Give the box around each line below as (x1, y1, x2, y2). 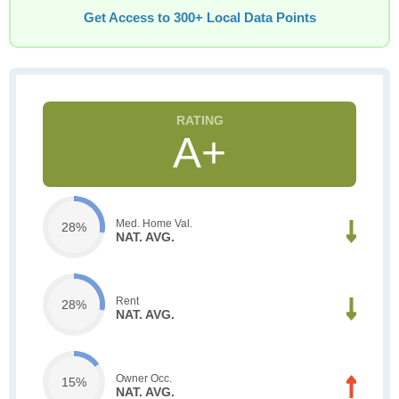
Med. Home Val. (116, 216, 192, 230)
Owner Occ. (116, 371, 172, 385)
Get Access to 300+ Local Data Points (83, 11, 316, 25)
